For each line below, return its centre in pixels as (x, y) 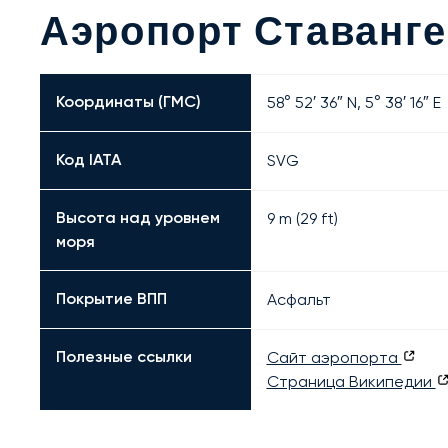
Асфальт (298, 299)
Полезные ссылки (124, 356)
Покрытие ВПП (111, 298)
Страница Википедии (351, 381)
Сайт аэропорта (334, 357)
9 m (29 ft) (302, 218)
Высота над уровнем (138, 217)
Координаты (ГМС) (128, 101)
